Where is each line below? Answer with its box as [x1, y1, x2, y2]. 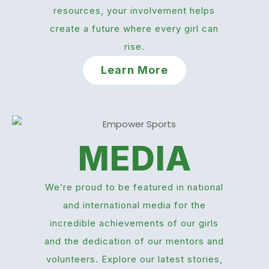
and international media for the [62, 199, 206, 211]
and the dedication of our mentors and [44, 235, 225, 247]
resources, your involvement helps [53, 4, 216, 16]
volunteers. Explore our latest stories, [46, 253, 223, 265]
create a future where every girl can [50, 22, 219, 34]
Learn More [101, 63, 168, 76]
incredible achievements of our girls [50, 217, 219, 229]
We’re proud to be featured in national [45, 181, 224, 193]
